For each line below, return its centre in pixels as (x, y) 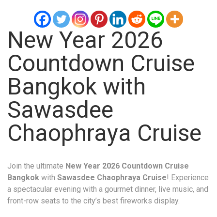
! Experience (188, 177)
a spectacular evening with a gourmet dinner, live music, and (108, 189)
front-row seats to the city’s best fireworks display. (93, 201)
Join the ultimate (36, 166)
